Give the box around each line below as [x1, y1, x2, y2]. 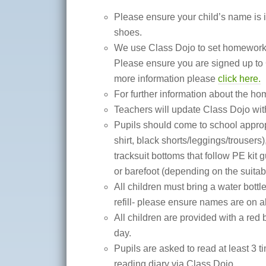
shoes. [114, 27, 144, 37]
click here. [218, 73, 261, 84]
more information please [114, 73, 218, 84]
